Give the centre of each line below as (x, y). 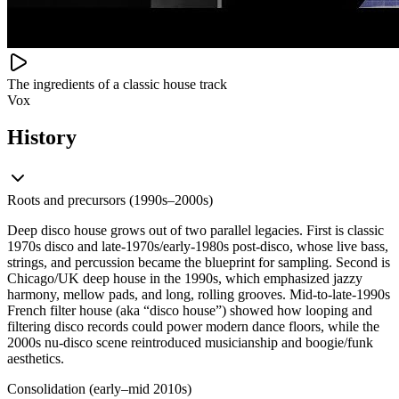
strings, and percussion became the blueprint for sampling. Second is (199, 263)
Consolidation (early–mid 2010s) (99, 389)
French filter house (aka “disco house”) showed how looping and (190, 311)
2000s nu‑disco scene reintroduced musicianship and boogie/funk (190, 343)
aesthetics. (36, 359)
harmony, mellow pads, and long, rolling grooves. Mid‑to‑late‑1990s (199, 295)
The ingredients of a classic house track (117, 84)
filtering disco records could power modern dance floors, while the (193, 327)
